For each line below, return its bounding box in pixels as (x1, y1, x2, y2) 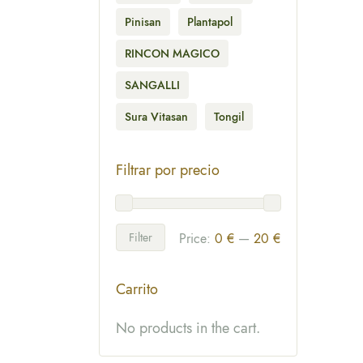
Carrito (116, 279, 158, 301)
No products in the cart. (116, 318, 260, 340)
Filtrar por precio (116, 160, 220, 181)
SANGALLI (125, 77, 180, 94)
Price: (179, 229, 215, 249)
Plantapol (187, 14, 233, 31)
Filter (129, 229, 152, 246)
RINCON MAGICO (125, 45, 220, 62)
